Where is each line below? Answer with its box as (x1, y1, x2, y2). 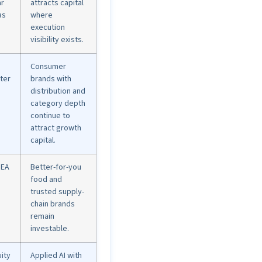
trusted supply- (30, 186, 84, 198)
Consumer (30, 61, 66, 73)
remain (30, 211, 54, 223)
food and (30, 174, 62, 186)
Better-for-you (30, 161, 81, 174)
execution (30, 22, 65, 34)
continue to (30, 110, 70, 122)
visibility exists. (30, 34, 84, 46)
